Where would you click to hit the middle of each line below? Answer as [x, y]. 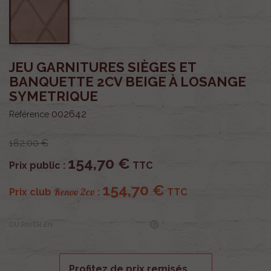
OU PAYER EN [31, 225]
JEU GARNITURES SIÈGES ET [103, 67]
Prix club [31, 192]
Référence [29, 114]
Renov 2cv [74, 191]
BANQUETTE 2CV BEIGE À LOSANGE [128, 81]
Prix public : [38, 165]
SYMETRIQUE [54, 96]
